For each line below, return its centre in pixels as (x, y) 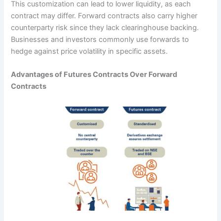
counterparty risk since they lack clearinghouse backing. (105, 27)
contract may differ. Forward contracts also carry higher (104, 16)
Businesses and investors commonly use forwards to (100, 39)
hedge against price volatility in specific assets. (90, 51)
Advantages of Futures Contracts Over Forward (94, 75)
